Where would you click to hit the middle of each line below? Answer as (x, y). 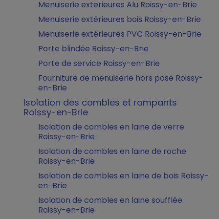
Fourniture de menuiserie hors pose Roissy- (121, 78)
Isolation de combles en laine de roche (112, 151)
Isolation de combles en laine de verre (111, 127)
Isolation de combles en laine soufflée (110, 200)
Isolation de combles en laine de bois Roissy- (123, 176)
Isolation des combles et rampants (100, 102)
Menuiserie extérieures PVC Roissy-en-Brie (120, 34)
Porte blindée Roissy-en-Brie (93, 49)
